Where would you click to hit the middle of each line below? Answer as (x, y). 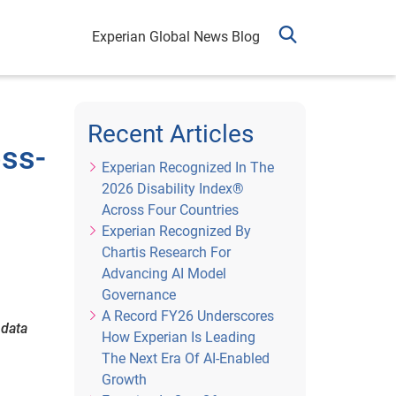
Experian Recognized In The (187, 168)
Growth (124, 380)
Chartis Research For (166, 252)
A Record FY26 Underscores (187, 316)
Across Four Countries (170, 210)
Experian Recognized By (176, 231)
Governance (138, 295)
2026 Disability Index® (172, 189)
